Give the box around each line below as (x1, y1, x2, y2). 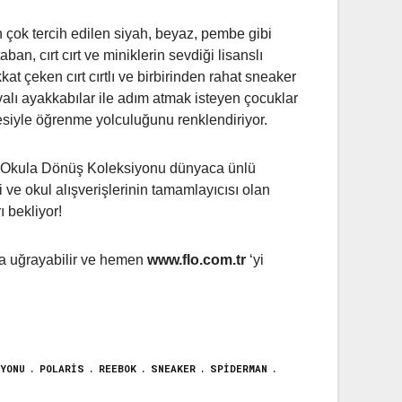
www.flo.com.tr (147, 252, 246, 268)
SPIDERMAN (210, 361, 267, 375)
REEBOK (99, 361, 136, 375)
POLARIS (39, 361, 84, 375)
